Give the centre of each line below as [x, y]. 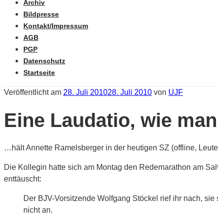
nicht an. [38, 210]
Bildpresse [41, 14]
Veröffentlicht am [33, 92]
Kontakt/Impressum [56, 26]
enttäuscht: [23, 179]
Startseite [39, 73]
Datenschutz [44, 61]
